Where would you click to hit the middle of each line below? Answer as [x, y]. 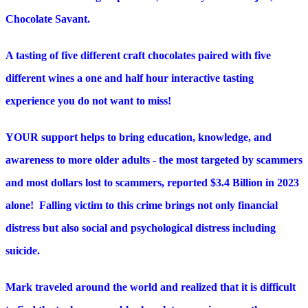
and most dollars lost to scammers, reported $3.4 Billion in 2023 [152, 183]
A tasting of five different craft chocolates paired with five [138, 56]
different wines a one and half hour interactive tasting [130, 78]
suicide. [23, 251]
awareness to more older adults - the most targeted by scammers [154, 160]
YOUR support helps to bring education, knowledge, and [139, 137]
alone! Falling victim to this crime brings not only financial [142, 206]
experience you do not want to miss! [90, 101]
